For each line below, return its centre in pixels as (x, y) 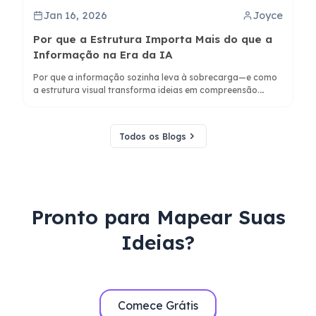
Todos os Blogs (152, 136)
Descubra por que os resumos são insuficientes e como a (152, 103)
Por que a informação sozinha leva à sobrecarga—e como (156, 78)
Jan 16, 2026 (75, 16)
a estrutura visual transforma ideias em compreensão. (147, 90)
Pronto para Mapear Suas (158, 217)
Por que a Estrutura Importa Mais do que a (153, 39)
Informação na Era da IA (103, 55)
